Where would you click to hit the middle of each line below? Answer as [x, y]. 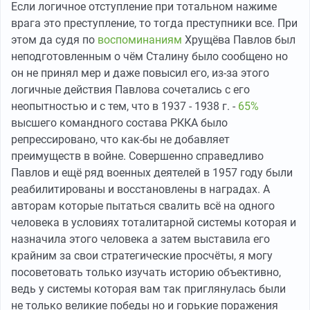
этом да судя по [54, 40]
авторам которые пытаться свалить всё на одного [143, 206]
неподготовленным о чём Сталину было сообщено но [149, 56]
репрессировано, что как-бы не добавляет [120, 139]
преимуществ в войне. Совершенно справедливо [137, 156]
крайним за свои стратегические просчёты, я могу [142, 256]
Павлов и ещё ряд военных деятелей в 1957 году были [152, 173]
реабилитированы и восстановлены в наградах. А [140, 189]
